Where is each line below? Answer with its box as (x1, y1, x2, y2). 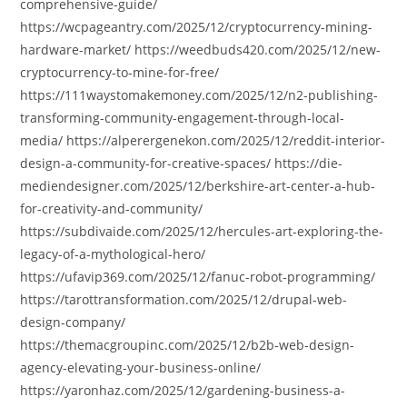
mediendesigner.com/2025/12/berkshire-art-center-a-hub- (20, 177, 376, 194)
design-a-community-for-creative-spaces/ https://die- (20, 154, 343, 172)
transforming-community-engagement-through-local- (20, 109, 345, 126)
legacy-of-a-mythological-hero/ (20, 245, 206, 263)
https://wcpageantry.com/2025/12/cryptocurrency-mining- (20, 18, 373, 35)
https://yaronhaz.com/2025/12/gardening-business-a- (20, 382, 346, 399)
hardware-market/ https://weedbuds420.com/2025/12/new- (20, 41, 382, 58)
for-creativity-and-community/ (20, 200, 203, 217)
